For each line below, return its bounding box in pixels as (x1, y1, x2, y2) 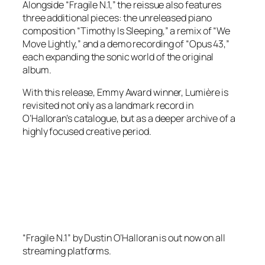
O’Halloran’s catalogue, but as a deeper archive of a (22, 112, 235, 125)
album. (22, 63, 51, 76)
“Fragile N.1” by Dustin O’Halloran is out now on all (22, 231, 225, 244)
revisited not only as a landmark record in (22, 99, 193, 112)
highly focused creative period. (22, 125, 151, 138)
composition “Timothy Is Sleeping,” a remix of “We (22, 24, 231, 37)
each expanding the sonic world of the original (22, 50, 214, 63)
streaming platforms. (22, 244, 111, 257)
